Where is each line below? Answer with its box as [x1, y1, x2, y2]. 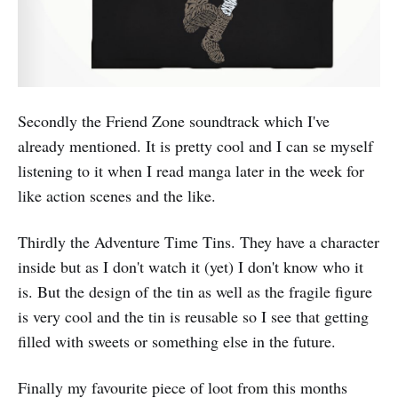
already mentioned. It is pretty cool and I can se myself [18, 134, 373, 156]
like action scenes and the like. [18, 184, 216, 206]
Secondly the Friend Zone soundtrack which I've [18, 109, 330, 131]
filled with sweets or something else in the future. [18, 330, 336, 352]
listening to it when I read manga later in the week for [18, 159, 364, 181]
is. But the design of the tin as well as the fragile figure [18, 280, 372, 302]
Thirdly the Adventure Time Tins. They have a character [18, 230, 379, 252]
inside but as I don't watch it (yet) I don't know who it [18, 255, 363, 277]
